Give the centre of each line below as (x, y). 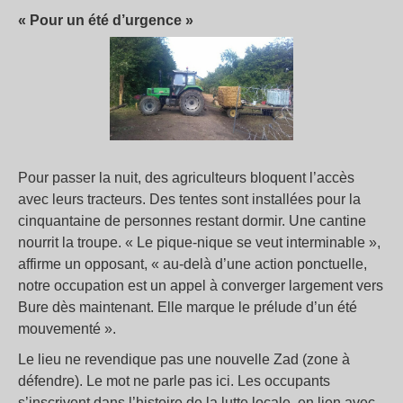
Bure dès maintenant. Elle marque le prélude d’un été (188, 308)
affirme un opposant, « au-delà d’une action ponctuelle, (193, 264)
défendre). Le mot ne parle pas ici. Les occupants (174, 381)
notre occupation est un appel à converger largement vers (201, 286)
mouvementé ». (67, 329)
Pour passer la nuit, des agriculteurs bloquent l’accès (186, 178)
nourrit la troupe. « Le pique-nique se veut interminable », (199, 243)
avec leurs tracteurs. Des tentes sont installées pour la (189, 200)
